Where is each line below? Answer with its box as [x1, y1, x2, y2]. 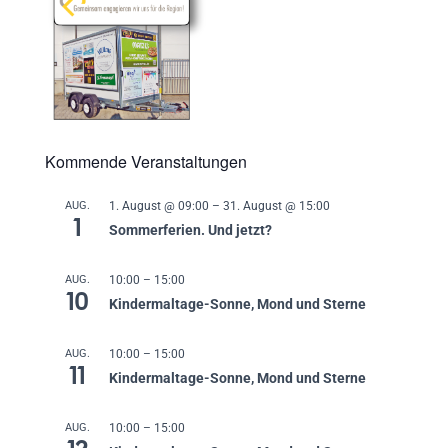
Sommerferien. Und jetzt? [109, 221, 272, 238]
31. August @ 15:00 [223, 198, 330, 213]
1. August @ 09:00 [109, 198, 209, 213]
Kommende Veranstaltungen [45, 149, 247, 173]
